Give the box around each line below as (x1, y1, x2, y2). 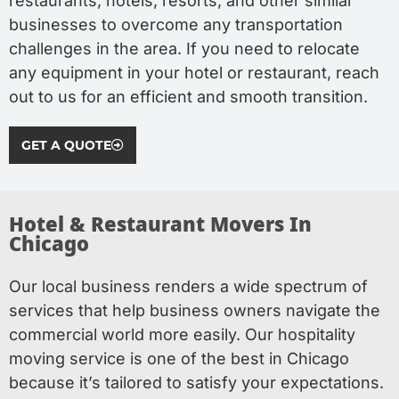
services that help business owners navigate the (9, 301, 380, 320)
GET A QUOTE (21, 137, 111, 153)
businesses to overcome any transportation (9, 15, 343, 34)
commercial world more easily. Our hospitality (9, 325, 355, 344)
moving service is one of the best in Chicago (9, 349, 349, 368)
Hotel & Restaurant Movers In (9, 214, 312, 240)
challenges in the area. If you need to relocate (9, 39, 360, 58)
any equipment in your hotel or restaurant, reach (9, 63, 379, 82)
